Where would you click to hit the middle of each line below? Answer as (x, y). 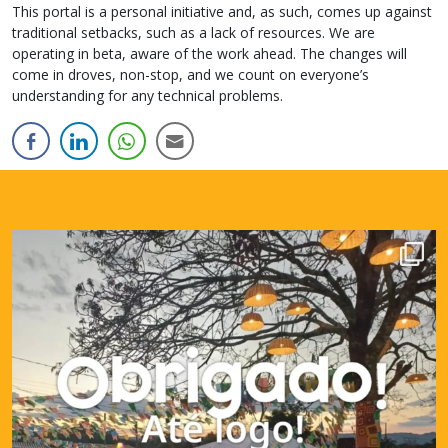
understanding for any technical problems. (147, 95)
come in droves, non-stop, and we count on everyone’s (190, 74)
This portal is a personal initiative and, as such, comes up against (222, 11)
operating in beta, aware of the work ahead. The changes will (209, 53)
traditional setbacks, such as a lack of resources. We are (193, 32)
